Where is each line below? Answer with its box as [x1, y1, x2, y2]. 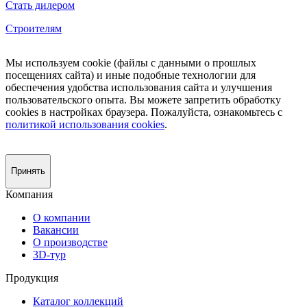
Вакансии [33, 224, 79, 236]
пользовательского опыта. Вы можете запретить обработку [5, 94, 281, 106]
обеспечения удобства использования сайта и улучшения [5, 82, 272, 94]
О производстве [33, 236, 108, 249]
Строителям [5, 23, 62, 35]
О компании [33, 212, 90, 224]
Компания [5, 188, 53, 201]
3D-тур [33, 249, 66, 261]
